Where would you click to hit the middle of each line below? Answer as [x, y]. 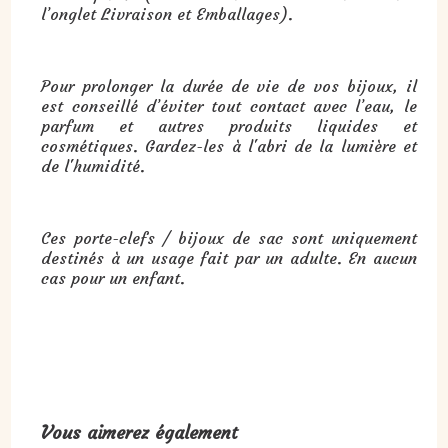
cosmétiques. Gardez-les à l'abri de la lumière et [229, 145]
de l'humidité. [93, 165]
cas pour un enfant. [113, 277]
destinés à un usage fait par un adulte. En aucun [229, 257]
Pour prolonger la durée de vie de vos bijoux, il [229, 85]
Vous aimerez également [140, 432]
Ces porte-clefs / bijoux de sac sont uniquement [229, 237]
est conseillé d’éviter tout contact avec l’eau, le [229, 105]
